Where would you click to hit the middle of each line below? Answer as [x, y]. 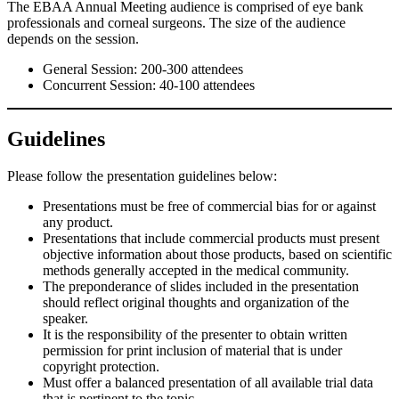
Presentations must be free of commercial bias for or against [209, 207]
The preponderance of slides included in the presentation [201, 287]
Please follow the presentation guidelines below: [142, 176]
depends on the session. [73, 38]
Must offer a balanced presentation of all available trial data [208, 383]
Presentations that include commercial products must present [211, 239]
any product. [78, 223]
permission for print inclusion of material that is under [192, 351]
